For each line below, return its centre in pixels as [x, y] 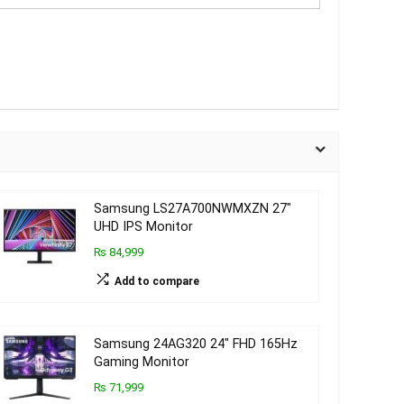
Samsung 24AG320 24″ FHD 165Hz [195, 344]
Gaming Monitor [141, 362]
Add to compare [156, 281]
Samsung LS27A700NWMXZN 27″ [192, 209]
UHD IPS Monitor [143, 227]
